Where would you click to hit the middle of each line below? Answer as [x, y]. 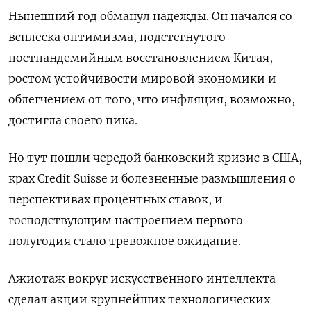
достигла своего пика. [73, 120]
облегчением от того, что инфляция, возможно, [152, 100]
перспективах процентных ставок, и [116, 200]
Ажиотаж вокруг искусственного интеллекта [142, 279]
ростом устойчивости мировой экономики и [142, 79]
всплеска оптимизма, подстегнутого [117, 37]
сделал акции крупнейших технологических [139, 300]
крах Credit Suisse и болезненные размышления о [152, 179]
